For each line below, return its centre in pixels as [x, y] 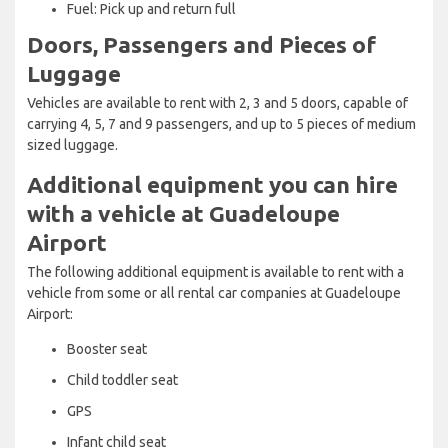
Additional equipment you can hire [212, 184]
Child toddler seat [122, 379]
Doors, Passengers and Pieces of [201, 44]
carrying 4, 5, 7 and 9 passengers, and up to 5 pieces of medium [221, 123]
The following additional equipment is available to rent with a [215, 271]
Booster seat [107, 348]
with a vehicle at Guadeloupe [183, 213]
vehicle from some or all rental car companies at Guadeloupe [214, 292]
